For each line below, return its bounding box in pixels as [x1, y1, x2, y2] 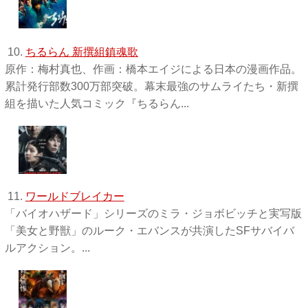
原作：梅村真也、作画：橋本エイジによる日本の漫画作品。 [4, 63, 302, 75]
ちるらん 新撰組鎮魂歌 [25, 45, 138, 58]
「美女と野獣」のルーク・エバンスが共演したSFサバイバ [4, 224, 294, 236]
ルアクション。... [4, 241, 90, 254]
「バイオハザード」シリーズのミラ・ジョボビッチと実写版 [4, 207, 302, 219]
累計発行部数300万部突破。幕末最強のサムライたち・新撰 [4, 80, 298, 92]
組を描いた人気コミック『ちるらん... [4, 97, 189, 109]
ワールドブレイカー [25, 190, 124, 202]
